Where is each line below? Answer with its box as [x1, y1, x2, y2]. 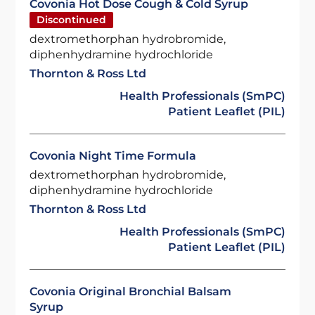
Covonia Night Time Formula [30, 149, 197, 162]
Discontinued [37, 13, 107, 26]
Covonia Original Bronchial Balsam [30, 285, 232, 298]
